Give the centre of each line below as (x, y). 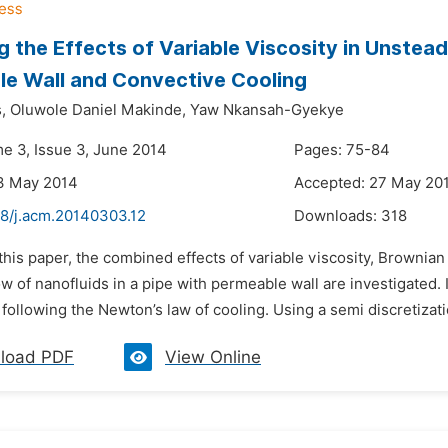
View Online (213, 357)
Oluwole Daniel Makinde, (98, 110)
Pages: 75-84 (342, 150)
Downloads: (337, 216)
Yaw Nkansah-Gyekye (267, 110)
